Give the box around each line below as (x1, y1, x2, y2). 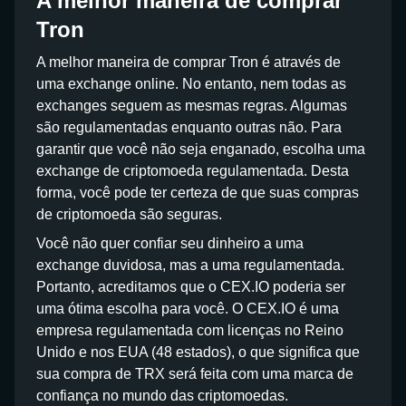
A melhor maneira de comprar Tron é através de (36, 54, 341, 70)
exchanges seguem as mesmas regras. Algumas (36, 98, 347, 113)
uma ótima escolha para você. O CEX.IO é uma (36, 301, 339, 316)
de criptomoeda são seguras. (36, 207, 222, 222)
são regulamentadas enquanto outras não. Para (36, 120, 342, 135)
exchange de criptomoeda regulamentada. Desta (36, 163, 349, 179)
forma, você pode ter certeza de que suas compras (36, 185, 359, 200)
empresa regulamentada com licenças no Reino (36, 323, 343, 338)
